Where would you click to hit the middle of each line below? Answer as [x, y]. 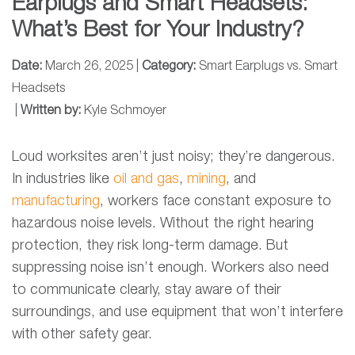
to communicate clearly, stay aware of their [147, 290]
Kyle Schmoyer [125, 111]
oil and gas [146, 179]
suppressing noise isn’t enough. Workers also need [170, 268]
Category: [170, 67]
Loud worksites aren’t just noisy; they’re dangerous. [174, 157]
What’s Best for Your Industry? [158, 31]
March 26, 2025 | [92, 67]
